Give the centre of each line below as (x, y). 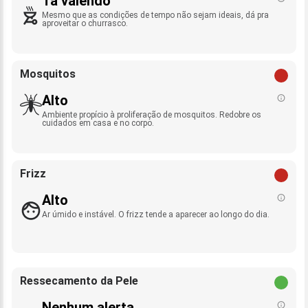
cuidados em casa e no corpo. (98, 123)
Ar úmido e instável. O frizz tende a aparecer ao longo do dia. (156, 215)
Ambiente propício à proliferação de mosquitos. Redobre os (152, 115)
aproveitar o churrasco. (85, 24)
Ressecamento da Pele (79, 281)
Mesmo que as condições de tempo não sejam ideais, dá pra (155, 15)
